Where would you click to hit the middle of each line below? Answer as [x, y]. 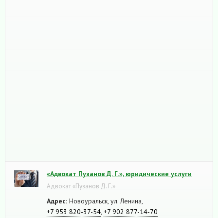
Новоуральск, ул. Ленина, [105, 201]
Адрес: [57, 201]
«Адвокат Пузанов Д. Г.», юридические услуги [119, 173]
